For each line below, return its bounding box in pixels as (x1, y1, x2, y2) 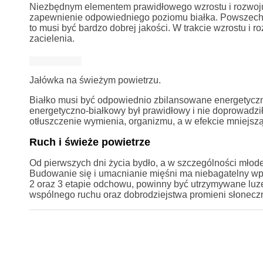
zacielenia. (29, 33, 75, 43)
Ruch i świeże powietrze (29, 136, 150, 148)
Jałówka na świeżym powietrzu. (29, 75, 161, 85)
